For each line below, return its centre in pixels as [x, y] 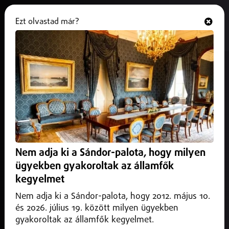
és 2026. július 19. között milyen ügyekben [97, 208]
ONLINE [136, 26]
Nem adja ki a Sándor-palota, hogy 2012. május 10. [113, 197]
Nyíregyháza [55, 74]
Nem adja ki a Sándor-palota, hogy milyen [110, 153]
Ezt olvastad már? [47, 21]
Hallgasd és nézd [102, 26]
